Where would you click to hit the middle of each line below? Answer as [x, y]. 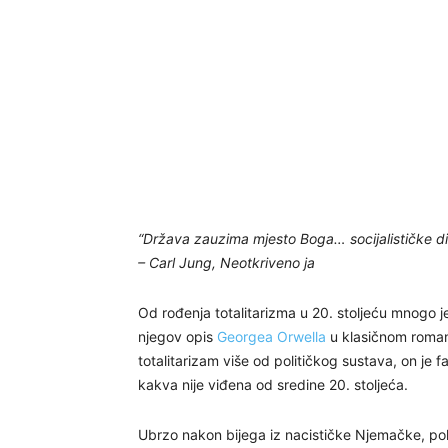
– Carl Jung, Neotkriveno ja [226, 262]
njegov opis [177, 336]
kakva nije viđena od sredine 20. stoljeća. [273, 384]
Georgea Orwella [271, 336]
